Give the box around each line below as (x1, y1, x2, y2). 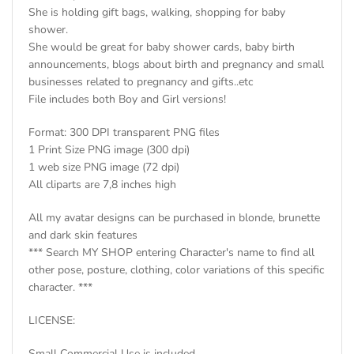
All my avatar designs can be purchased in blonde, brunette (28, 209, 320, 225)
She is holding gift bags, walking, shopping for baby (28, 4, 285, 20)
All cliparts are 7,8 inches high (28, 176, 176, 192)
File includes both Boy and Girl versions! (28, 91, 226, 107)
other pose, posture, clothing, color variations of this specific (28, 262, 324, 277)
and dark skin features (28, 227, 137, 243)
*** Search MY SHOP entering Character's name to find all (28, 244, 314, 260)
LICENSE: (28, 312, 75, 328)
